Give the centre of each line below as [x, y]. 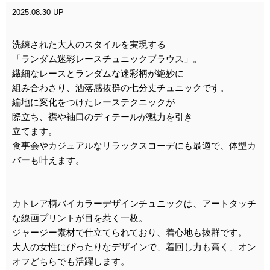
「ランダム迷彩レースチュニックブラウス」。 [107, 58]
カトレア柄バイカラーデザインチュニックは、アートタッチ [134, 203]
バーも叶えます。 [48, 160]
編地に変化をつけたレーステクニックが [93, 102]
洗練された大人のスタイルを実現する [89, 44]
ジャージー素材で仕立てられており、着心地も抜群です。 [130, 232]
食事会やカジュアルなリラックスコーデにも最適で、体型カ [134, 145]
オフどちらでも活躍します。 [71, 261]
